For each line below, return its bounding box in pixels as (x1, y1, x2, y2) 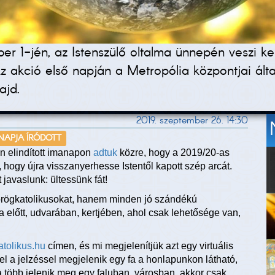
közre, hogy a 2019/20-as (117, 147, 230, 158)
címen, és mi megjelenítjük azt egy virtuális (45, 241, 233, 252)
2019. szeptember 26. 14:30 (136, 114, 248, 128)
